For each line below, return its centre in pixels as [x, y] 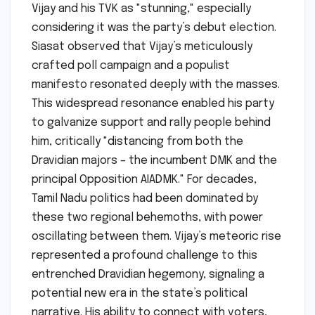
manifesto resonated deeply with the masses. [156, 84]
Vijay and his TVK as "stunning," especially [141, 8]
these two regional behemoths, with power [147, 217]
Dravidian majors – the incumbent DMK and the [154, 160]
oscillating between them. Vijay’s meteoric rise [156, 236]
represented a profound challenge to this [144, 255]
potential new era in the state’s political [140, 293]
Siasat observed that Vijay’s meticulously [142, 46]
